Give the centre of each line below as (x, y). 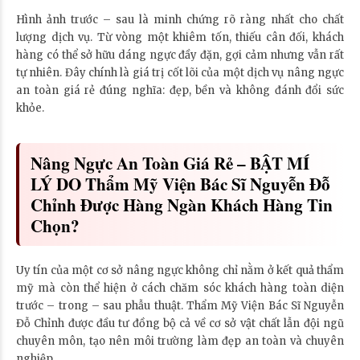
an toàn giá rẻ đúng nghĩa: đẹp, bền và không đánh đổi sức (180, 90)
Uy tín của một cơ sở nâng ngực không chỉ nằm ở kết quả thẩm (180, 270)
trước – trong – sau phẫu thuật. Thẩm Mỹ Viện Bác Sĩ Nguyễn (180, 305)
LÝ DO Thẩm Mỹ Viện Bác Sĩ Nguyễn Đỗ (180, 183)
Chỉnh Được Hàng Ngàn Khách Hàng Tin (182, 204)
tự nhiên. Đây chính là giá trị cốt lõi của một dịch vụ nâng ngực (180, 72)
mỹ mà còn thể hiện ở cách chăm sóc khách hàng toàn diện (180, 288)
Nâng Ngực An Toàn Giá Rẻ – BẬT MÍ (170, 162)
